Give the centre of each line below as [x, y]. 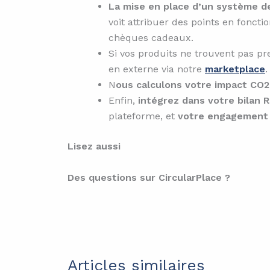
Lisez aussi [94, 146]
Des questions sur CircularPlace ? [149, 177]
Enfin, [123, 101]
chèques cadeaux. [151, 38]
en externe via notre [157, 69]
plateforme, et [143, 116]
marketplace [235, 69]
